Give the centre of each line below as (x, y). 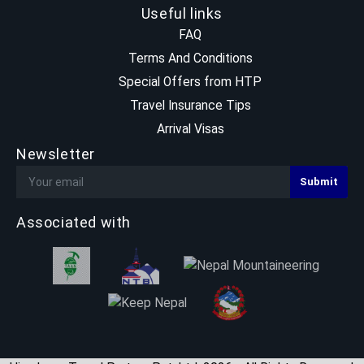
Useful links (182, 14)
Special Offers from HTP (190, 82)
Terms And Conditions (190, 59)
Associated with (74, 223)
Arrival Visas (190, 130)
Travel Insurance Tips (190, 106)
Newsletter (56, 154)
